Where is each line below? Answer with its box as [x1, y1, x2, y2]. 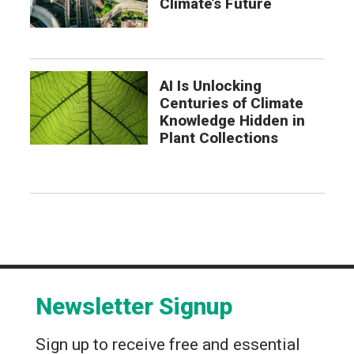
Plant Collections [159, 129, 278, 147]
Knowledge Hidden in [159, 111, 305, 130]
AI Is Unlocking [159, 77, 262, 95]
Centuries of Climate [159, 94, 303, 112]
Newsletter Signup [36, 292, 232, 321]
